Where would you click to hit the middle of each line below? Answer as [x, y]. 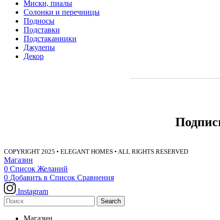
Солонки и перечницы [62, 12]
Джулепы [39, 47]
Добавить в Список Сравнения [62, 177]
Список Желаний [39, 168]
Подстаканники [50, 38]
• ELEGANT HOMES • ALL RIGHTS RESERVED [122, 151]
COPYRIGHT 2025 [30, 151]
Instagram [33, 191]
